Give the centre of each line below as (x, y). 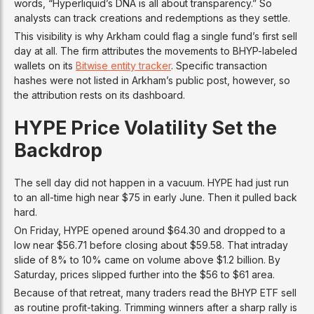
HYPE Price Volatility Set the (145, 127)
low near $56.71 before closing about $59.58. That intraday (151, 245)
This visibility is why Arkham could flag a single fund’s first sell (156, 36)
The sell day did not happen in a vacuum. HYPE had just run (151, 182)
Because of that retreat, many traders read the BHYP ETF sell (155, 292)
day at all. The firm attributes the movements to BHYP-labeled (156, 50)
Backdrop (58, 150)
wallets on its (45, 65)
